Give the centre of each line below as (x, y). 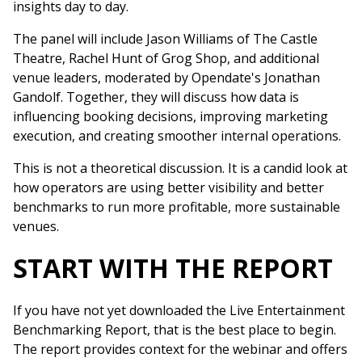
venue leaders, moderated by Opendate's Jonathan (166, 78)
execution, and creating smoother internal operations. (177, 136)
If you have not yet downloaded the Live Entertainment (179, 310)
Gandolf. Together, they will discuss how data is (156, 97)
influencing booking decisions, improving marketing (170, 116)
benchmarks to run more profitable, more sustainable (177, 207)
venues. (36, 226)
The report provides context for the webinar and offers (180, 349)
